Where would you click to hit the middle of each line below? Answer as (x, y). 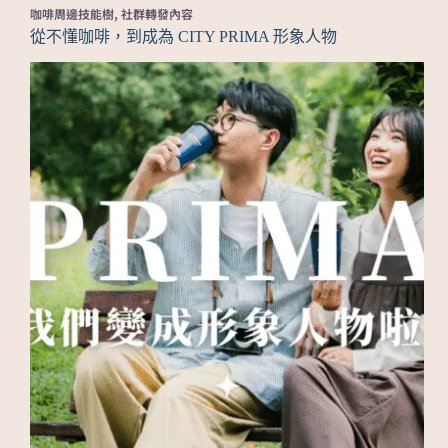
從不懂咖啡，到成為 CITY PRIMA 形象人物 (183, 37)
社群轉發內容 (157, 14)
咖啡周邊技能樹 (72, 14)
